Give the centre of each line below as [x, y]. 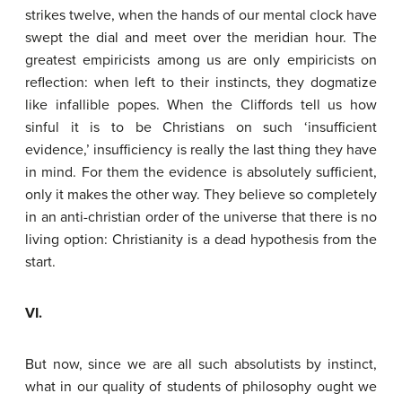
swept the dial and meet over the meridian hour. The [201, 38]
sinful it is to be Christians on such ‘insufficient [201, 127]
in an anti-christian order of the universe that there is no [201, 217]
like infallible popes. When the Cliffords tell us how [201, 105]
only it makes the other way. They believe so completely [201, 195]
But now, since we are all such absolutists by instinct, [201, 364]
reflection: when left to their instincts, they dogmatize [201, 83]
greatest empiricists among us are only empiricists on [201, 60]
